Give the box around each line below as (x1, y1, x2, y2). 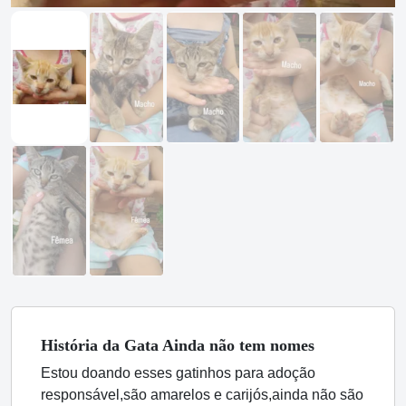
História (41, 336, 102, 355)
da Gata (102, 336, 159, 355)
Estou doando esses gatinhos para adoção (41, 365, 315, 382)
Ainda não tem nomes (159, 336, 314, 355)
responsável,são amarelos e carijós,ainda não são (41, 387, 363, 403)
